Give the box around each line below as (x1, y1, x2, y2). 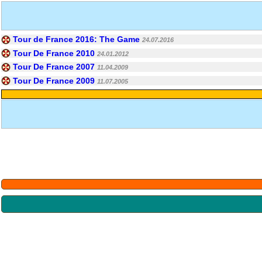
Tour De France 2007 (13, 62, 95, 72)
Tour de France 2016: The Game (13, 35, 140, 44)
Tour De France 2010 (13, 48, 95, 58)
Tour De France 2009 (13, 75, 95, 85)
